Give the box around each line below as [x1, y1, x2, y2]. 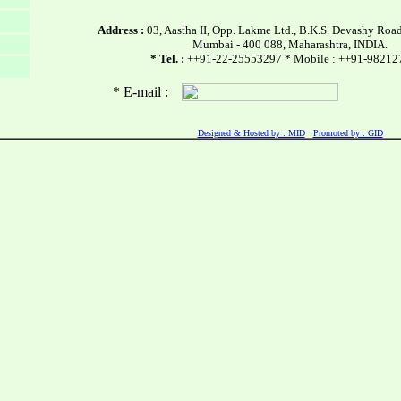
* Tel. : [150, 52, 184, 65]
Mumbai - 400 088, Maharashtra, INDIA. [192, 38, 388, 51]
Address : [97, 23, 144, 37]
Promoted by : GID [312, 128, 383, 138]
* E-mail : [112, 84, 168, 99]
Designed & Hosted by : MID [197, 128, 305, 138]
